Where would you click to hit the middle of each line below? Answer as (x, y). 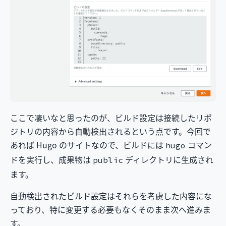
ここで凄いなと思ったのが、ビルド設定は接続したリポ (111, 118)
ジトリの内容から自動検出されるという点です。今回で (110, 131)
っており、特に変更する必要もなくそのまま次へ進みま (110, 210)
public (108, 161)
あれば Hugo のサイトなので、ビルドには (88, 145)
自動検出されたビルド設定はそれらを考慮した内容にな (111, 196)
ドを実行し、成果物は (51, 160)
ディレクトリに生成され (168, 160)
